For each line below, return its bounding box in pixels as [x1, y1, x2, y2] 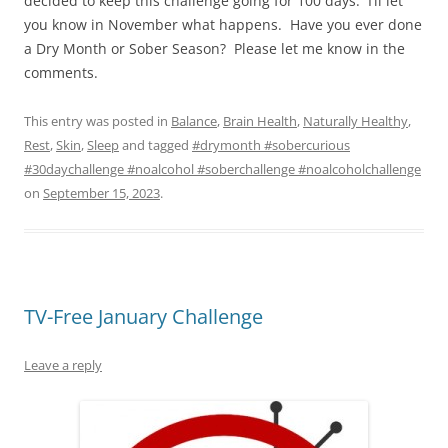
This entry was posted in [24, 112, 171, 131]
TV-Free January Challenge [24, 303, 263, 331]
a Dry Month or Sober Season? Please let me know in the [24, 39, 405, 59]
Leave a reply [24, 356, 102, 375]
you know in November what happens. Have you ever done [24, 15, 422, 35]
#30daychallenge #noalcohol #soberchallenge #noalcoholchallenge [24, 160, 421, 179]
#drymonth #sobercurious [192, 136, 350, 155]
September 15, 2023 [43, 184, 160, 203]
